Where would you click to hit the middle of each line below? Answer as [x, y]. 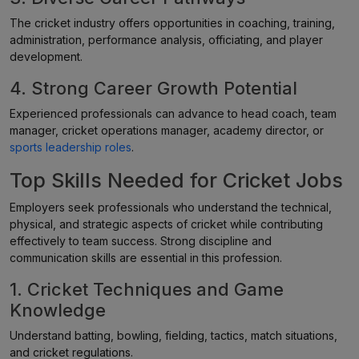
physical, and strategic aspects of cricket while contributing [166, 224]
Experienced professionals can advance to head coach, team [173, 113]
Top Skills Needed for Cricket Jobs [176, 180]
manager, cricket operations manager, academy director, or [167, 130]
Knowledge [58, 310]
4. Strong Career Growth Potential [153, 88]
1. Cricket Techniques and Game [147, 289]
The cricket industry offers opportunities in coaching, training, [172, 23]
